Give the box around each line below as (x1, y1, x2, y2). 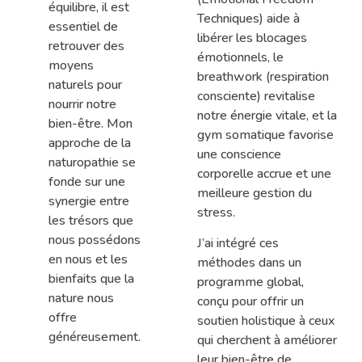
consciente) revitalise (197, 86, 315, 105)
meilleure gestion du (197, 183, 312, 202)
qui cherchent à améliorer (197, 331, 337, 350)
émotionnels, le (197, 48, 284, 66)
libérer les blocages (197, 28, 307, 47)
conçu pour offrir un (197, 293, 304, 311)
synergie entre (48, 192, 129, 210)
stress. (197, 203, 235, 221)
